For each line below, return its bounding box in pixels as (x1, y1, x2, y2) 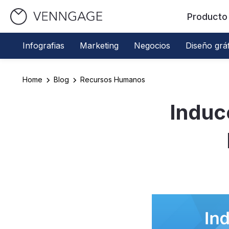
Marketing (80, 40, 119, 51)
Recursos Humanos (80, 75, 145, 84)
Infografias (22, 40, 64, 51)
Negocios (134, 40, 170, 51)
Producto (187, 11, 227, 22)
